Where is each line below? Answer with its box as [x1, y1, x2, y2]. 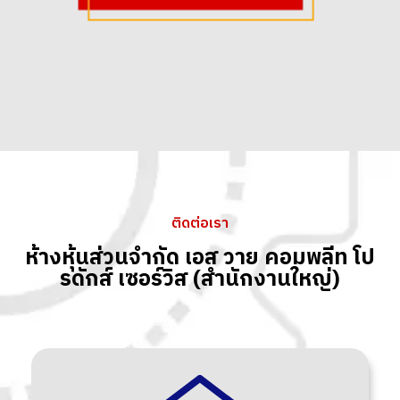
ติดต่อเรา [171, 212, 229, 236]
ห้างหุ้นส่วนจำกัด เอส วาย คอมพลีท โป [25, 240, 375, 277]
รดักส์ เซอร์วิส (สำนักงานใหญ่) [60, 262, 340, 298]
